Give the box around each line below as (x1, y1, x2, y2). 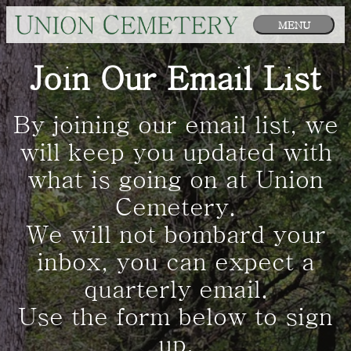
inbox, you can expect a (36, 249, 315, 273)
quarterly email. (83, 277, 268, 301)
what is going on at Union (27, 167, 324, 191)
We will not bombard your (25, 222, 326, 246)
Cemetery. (115, 194, 236, 219)
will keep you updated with (19, 139, 332, 164)
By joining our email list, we (13, 112, 338, 136)
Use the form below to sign (18, 304, 333, 328)
